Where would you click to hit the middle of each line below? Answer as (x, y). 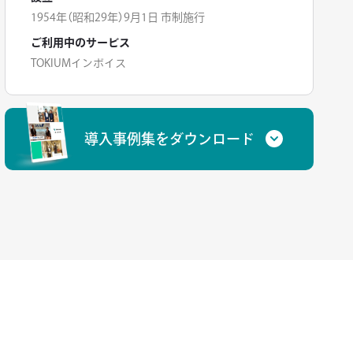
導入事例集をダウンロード (169, 139)
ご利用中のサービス (80, 43)
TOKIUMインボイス (78, 63)
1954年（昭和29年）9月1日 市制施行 (118, 17)
